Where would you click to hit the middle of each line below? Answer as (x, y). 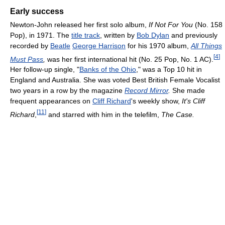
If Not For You (171, 24)
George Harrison (99, 45)
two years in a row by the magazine (67, 91)
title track (86, 35)
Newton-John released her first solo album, (79, 24)
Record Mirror (146, 91)
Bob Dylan (153, 35)
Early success (37, 11)
